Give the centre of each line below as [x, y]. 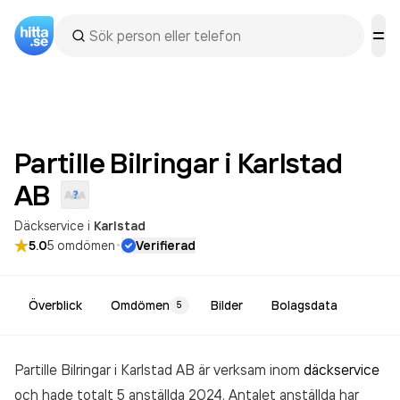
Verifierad [166, 246]
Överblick [55, 305]
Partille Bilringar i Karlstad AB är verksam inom [159, 370]
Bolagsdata [304, 305]
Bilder [227, 305]
